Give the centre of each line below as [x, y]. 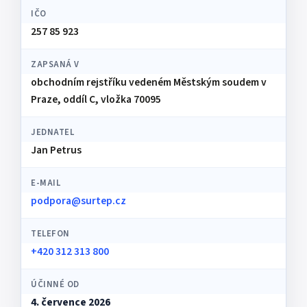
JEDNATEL [53, 132]
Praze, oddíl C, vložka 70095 [96, 99]
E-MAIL [46, 183]
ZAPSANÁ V [55, 64]
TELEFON [50, 234]
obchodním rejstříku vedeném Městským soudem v [149, 82]
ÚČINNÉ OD [55, 284]
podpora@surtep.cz [78, 201]
